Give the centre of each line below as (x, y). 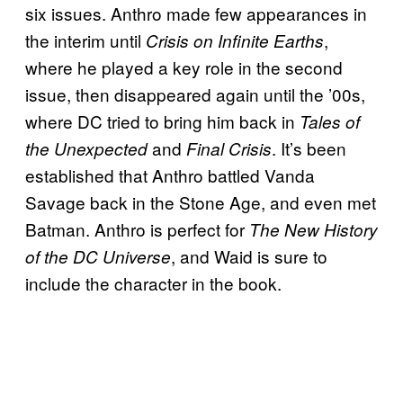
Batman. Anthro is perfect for (137, 228)
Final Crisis (229, 148)
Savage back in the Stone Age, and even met (201, 201)
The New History (313, 229)
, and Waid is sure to (249, 255)
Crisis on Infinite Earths (235, 40)
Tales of (330, 121)
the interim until (85, 40)
